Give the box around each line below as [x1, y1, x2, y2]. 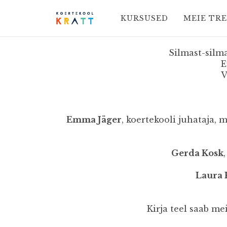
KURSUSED [120, 14, 168, 23]
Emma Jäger [66, 115, 122, 125]
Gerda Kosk [171, 148, 223, 158]
